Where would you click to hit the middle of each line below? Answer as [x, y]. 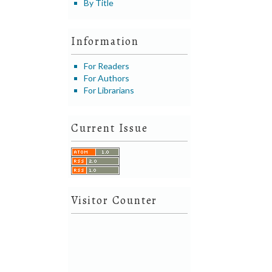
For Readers [107, 66]
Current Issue [110, 128]
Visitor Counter [114, 200]
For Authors [107, 78]
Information [105, 41]
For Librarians [109, 90]
